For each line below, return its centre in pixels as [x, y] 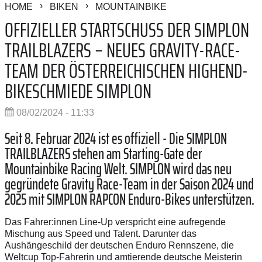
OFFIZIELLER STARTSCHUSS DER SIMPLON [127, 30]
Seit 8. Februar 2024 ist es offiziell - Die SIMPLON [116, 139]
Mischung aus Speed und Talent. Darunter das [101, 234]
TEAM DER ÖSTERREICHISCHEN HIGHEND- [126, 71]
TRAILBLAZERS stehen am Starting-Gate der [104, 154]
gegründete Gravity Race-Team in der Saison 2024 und [129, 184]
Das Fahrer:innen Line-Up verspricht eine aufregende [115, 222]
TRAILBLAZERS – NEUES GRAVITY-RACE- [123, 50]
